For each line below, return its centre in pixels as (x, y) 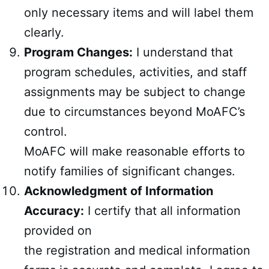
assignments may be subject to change (135, 92)
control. (46, 131)
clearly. (44, 32)
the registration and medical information (137, 250)
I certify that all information (162, 211)
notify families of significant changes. (130, 171)
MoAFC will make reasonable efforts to (134, 151)
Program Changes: (78, 52)
